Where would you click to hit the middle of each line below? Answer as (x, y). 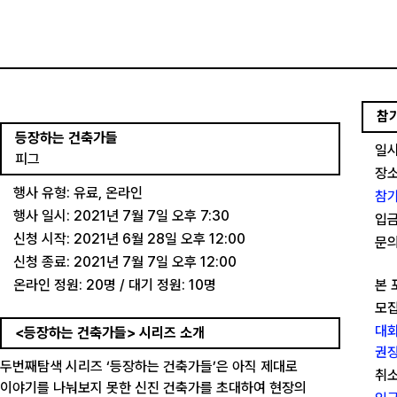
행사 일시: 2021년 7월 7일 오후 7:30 (121, 216)
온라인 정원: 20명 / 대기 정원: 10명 (115, 285)
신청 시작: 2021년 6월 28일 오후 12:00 (129, 239)
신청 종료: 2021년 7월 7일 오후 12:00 (125, 262)
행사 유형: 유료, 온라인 (78, 193)
